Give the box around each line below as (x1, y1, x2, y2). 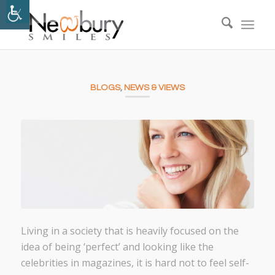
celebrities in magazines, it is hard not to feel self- (20, 256, 249, 270)
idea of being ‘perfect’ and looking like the (20, 240, 214, 254)
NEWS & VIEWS (123, 83, 185, 92)
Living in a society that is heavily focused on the (20, 224, 239, 238)
